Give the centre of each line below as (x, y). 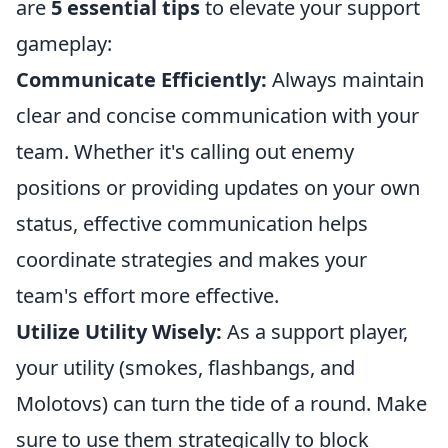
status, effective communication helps (192, 223)
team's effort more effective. (147, 295)
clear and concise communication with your (217, 115)
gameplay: (64, 43)
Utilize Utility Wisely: (119, 331)
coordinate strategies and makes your (191, 259)
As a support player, (315, 331)
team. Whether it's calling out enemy (185, 151)
